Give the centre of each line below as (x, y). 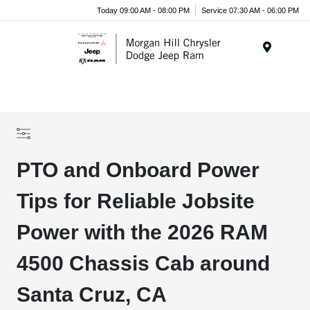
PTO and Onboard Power (138, 170)
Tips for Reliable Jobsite (136, 201)
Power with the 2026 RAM (143, 232)
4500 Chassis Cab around (144, 263)
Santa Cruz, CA (92, 294)
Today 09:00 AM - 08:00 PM (143, 10)
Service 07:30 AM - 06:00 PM (250, 10)
